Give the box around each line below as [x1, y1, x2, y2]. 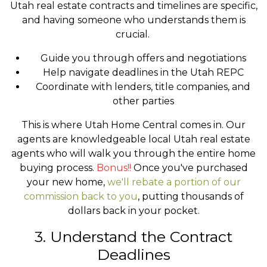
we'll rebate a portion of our [107, 176, 241, 188]
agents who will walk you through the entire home [11, 148, 256, 159]
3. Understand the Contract [35, 228, 232, 246]
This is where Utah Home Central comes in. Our [21, 119, 246, 131]
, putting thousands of [137, 191, 244, 202]
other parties [112, 95, 174, 107]
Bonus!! [96, 162, 131, 173]
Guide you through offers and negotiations [40, 52, 246, 64]
